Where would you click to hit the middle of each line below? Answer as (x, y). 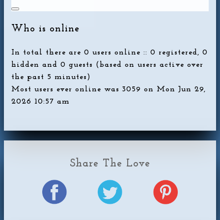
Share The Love (110, 164)
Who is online (45, 29)
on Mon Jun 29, (173, 89)
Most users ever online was (67, 89)
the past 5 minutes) (51, 77)
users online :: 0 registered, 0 (149, 52)
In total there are (48, 52)
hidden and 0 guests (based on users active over (107, 65)
